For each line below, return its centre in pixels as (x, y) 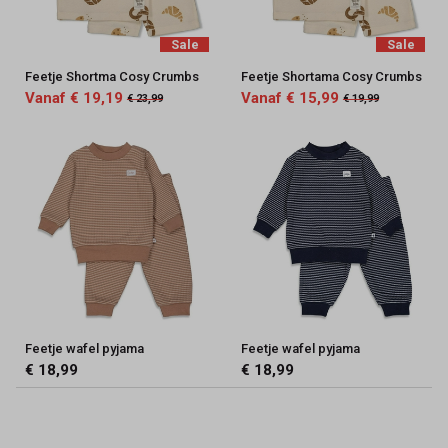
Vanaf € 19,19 (73, 98)
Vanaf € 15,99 (289, 98)
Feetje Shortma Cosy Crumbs (111, 77)
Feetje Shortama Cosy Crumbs (331, 77)
